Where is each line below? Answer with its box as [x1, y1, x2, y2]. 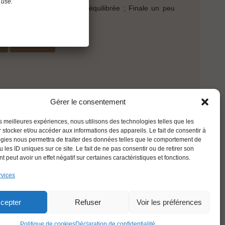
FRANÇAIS [33, 186, 61, 192]
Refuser [74, 197, 101, 206]
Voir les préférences [136, 197, 202, 206]
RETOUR [19, 39, 47, 47]
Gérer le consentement [50, 97, 126, 106]
